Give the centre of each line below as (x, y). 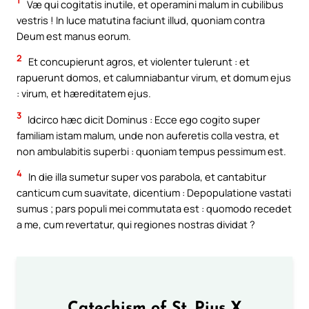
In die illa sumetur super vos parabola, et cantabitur (146, 177)
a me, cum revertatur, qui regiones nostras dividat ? (136, 225)
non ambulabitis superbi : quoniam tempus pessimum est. (151, 151)
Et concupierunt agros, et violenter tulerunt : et (138, 62)
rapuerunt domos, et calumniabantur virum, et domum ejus (154, 78)
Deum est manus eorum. (74, 36)
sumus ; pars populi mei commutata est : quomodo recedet (154, 209)
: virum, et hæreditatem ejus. (84, 93)
